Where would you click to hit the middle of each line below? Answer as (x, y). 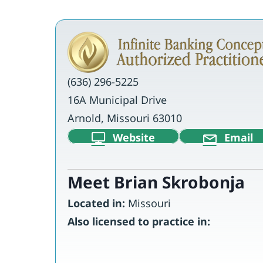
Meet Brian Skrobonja (156, 182)
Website (134, 137)
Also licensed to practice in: (139, 222)
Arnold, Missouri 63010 (124, 118)
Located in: (96, 203)
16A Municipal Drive (117, 100)
